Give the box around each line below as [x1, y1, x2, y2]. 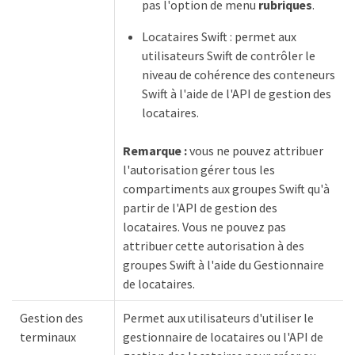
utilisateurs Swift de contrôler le [142, 48, 315, 63]
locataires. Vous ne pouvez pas [123, 219, 286, 235]
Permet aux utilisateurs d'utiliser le [123, 310, 314, 326]
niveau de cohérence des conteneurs [142, 67, 335, 82]
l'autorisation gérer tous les [123, 162, 275, 177]
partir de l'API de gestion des [123, 200, 277, 216]
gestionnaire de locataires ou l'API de [123, 329, 323, 345]
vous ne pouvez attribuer [187, 143, 324, 158]
